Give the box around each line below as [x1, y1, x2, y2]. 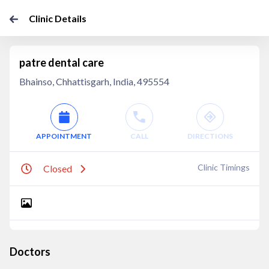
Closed [43, 163, 72, 174]
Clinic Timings [198, 162, 250, 172]
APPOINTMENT [36, 131, 92, 141]
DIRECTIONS [187, 131, 233, 141]
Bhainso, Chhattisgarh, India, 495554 [19, 76, 169, 87]
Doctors [10, 245, 50, 258]
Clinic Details [29, 13, 86, 24]
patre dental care [19, 56, 104, 69]
